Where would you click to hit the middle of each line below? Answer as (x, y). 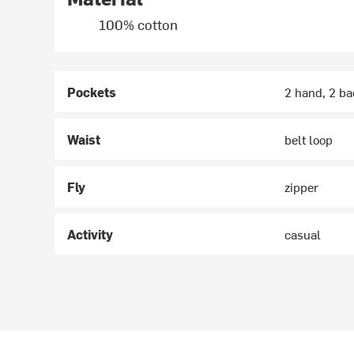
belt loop (309, 139)
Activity (90, 234)
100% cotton (139, 24)
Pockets (92, 92)
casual (303, 234)
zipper (302, 187)
